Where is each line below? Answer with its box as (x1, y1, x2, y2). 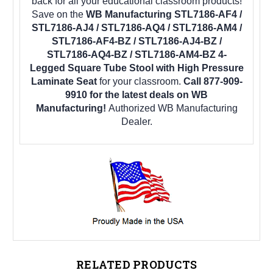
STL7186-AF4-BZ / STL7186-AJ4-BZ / (51, 35, 222, 46)
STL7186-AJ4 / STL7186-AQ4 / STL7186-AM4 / (31, 22, 242, 33)
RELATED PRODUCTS (76, 257, 197, 272)
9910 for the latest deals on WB (65, 89, 208, 100)
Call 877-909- (183, 76, 243, 87)
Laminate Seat (30, 76, 99, 87)
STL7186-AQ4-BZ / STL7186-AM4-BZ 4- (46, 49, 227, 60)
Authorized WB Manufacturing (108, 102, 238, 113)
